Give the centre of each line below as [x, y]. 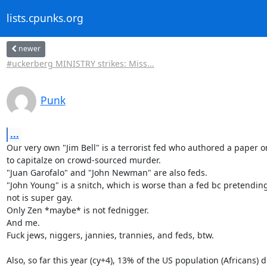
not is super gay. [39, 197]
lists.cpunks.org [45, 18]
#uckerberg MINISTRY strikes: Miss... [80, 63]
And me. [23, 222]
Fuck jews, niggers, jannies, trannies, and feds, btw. [110, 235]
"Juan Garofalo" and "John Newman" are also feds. [107, 172]
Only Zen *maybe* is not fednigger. [77, 210]
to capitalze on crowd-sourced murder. [83, 160]
